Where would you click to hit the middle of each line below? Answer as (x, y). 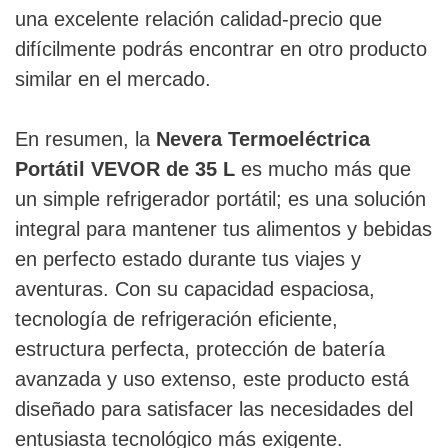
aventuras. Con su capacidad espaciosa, (195, 289)
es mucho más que (323, 169)
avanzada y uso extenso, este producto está (212, 379)
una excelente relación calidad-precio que (198, 19)
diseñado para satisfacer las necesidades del (214, 409)
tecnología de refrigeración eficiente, (176, 319)
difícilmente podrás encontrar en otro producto (221, 49)
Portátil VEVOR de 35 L (125, 169)
